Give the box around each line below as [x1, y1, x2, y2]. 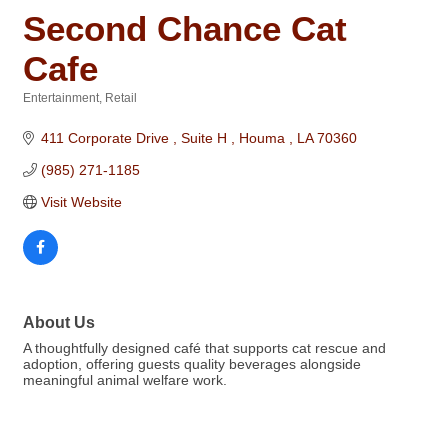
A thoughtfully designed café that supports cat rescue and [23, 340, 386, 356]
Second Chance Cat [23, 9, 347, 48]
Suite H [180, 130, 231, 146]
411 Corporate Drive [40, 130, 173, 146]
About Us [23, 313, 95, 331]
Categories [22, 105, 85, 118]
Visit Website [40, 194, 122, 210]
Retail [105, 91, 137, 105]
